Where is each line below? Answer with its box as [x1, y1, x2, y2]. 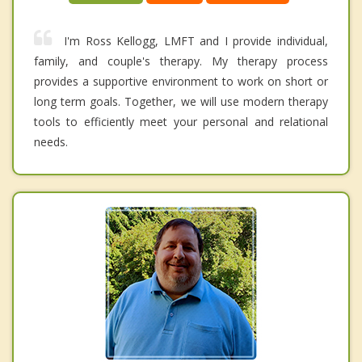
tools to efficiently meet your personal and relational [34, 114, 328, 130]
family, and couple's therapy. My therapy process [34, 53, 328, 69]
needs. [34, 134, 68, 150]
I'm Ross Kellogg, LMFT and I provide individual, [64, 33, 328, 49]
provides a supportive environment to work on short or [34, 74, 328, 90]
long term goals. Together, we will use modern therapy [34, 94, 328, 110]
